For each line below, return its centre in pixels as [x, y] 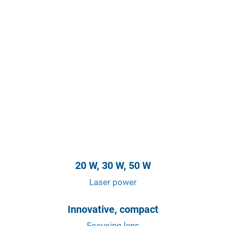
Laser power [113, 182]
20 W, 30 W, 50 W [113, 166]
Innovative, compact [113, 209]
